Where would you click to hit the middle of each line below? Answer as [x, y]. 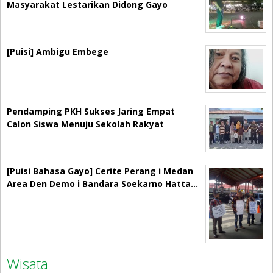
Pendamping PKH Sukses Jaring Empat [91, 112]
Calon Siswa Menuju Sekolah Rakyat [85, 124]
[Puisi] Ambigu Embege [58, 52]
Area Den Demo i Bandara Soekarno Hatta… [102, 184]
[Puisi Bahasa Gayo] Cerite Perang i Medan [100, 171]
